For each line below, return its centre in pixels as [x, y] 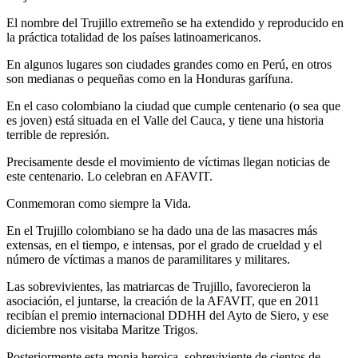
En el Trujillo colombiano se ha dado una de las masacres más [162, 231]
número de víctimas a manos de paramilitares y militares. [148, 260]
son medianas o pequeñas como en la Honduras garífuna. [150, 79]
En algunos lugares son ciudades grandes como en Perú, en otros [169, 65]
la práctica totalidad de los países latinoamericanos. [134, 38]
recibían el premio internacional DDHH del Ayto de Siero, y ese [167, 316]
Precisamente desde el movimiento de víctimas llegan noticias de [168, 162]
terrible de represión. [58, 135]
